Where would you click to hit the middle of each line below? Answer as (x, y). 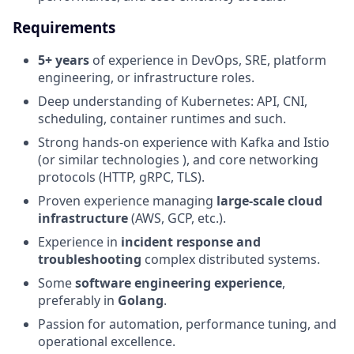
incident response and (191, 242)
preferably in (78, 301)
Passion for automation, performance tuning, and (187, 324)
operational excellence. (107, 342)
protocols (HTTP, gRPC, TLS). (121, 177)
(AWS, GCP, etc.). (177, 218)
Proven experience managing (127, 201)
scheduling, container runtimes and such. (162, 119)
